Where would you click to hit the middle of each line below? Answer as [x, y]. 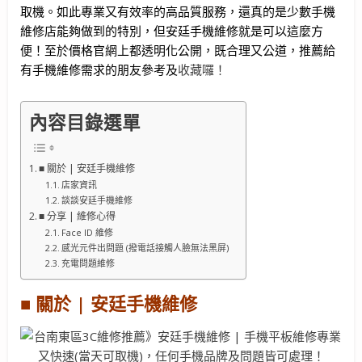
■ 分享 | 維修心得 [78, 216]
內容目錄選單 [85, 122]
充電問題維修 [88, 263]
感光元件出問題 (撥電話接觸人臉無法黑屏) [145, 247]
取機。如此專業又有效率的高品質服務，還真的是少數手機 [178, 12]
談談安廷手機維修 [97, 200]
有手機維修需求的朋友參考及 [99, 70]
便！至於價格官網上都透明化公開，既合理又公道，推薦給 [178, 51]
